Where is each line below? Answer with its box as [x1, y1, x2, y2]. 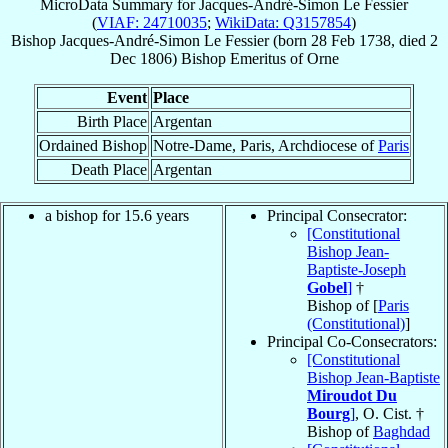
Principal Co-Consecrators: [267, 332, 437, 350]
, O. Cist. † [355, 404, 424, 422]
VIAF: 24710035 [97, 13, 207, 31]
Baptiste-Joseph [307, 260, 406, 278]
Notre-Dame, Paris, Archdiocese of [153, 136, 378, 154]
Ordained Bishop [39, 136, 147, 154]
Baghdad [373, 422, 430, 440]
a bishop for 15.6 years [45, 206, 189, 224]
